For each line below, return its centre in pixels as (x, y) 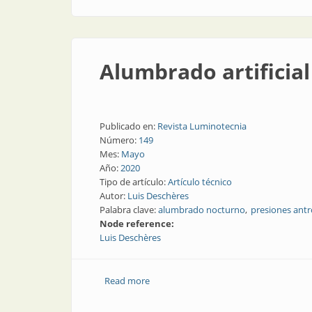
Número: (119, 140)
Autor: (114, 196)
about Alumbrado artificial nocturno (224, 281)
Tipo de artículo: (134, 182)
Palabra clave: (129, 210)
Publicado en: (128, 126)
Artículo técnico (200, 182)
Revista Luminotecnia (202, 126)
